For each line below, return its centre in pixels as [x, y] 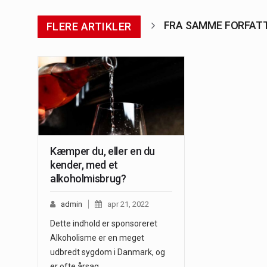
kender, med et [84, 164]
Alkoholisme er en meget [97, 237]
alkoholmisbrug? [88, 178]
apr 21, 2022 [128, 204]
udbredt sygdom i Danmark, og [108, 252]
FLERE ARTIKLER [89, 26]
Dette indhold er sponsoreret [105, 223]
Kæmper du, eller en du [103, 151]
